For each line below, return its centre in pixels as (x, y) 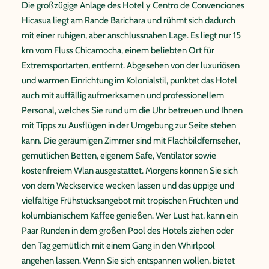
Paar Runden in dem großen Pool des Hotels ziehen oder (128, 231)
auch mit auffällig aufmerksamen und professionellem (123, 95)
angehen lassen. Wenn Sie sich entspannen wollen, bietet (128, 261)
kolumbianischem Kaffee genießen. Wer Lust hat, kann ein (130, 216)
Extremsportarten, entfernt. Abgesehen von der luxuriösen (131, 65)
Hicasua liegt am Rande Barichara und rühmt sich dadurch (128, 20)
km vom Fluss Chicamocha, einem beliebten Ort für (118, 50)
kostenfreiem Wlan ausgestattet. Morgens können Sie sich (130, 171)
